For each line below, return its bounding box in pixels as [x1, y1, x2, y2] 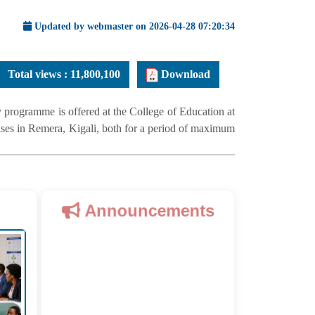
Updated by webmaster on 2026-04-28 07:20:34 [32, 20, 235, 32]
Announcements [79, 201, 216, 220]
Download [157, 67, 210, 80]
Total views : [8, 67, 71, 80]
